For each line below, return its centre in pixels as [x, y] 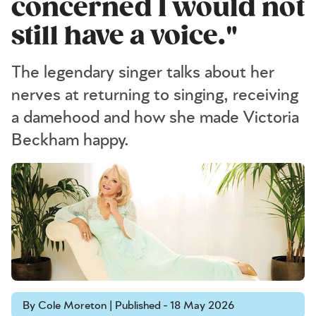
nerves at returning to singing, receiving [155, 95]
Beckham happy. [70, 140]
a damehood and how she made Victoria [155, 118]
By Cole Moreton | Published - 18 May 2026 [128, 305]
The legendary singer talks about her [143, 73]
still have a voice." [124, 36]
